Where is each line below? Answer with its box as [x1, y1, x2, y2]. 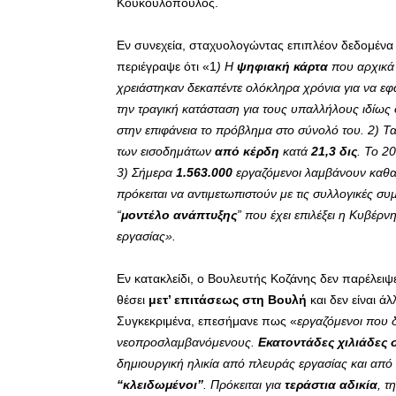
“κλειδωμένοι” [117, 377, 203, 392]
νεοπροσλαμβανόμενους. [117, 335, 258, 350]
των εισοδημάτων [117, 144, 215, 159]
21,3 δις [311, 144, 357, 159]
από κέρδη [215, 144, 279, 159]
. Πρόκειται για [203, 377, 285, 392]
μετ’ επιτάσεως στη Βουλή [148, 293, 307, 308]
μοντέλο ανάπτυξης [121, 208, 237, 223]
